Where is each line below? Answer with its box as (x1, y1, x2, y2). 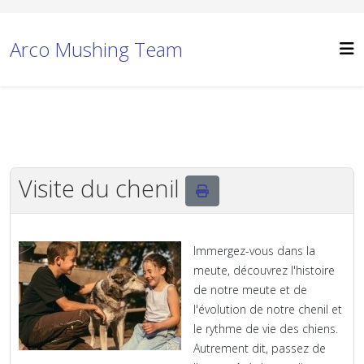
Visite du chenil (19, 172, 185, 204)
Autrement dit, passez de (193, 340, 326, 357)
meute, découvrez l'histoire (193, 262, 335, 279)
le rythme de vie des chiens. (193, 321, 338, 337)
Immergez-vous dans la (193, 243, 315, 259)
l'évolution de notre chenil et (193, 301, 342, 318)
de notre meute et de (193, 282, 307, 298)
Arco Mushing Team (10, 36, 183, 63)
